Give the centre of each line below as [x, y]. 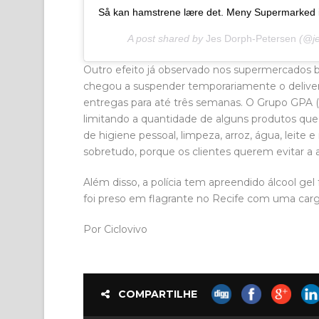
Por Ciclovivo [115, 229]
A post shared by [166, 38]
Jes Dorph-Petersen [251, 38]
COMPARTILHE [158, 294]
